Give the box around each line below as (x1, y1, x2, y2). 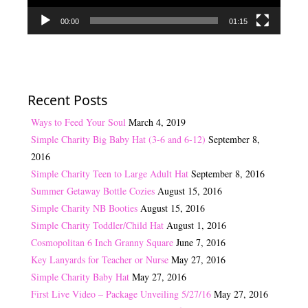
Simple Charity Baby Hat (31, 270, 129, 284)
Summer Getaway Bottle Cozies (31, 184, 155, 198)
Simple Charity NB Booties (31, 201, 137, 215)
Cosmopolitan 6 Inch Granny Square (31, 236, 173, 250)
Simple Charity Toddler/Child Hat (31, 219, 164, 232)
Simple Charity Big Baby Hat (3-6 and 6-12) (31, 133, 206, 146)
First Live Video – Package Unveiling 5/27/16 (31, 287, 211, 301)
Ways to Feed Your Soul (31, 115, 126, 129)
